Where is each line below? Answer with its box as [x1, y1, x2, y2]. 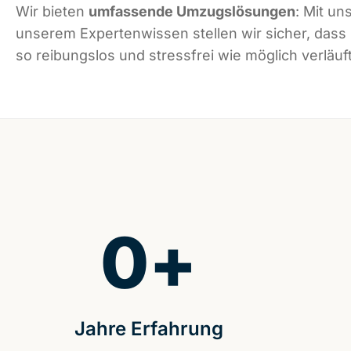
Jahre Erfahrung [74, 317, 223, 341]
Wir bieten [16, 3, 89, 20]
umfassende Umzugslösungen [89, 3, 295, 20]
